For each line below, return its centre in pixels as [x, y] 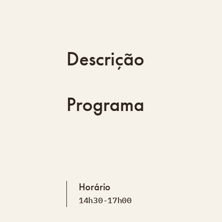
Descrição [105, 59]
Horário [95, 187]
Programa [105, 105]
